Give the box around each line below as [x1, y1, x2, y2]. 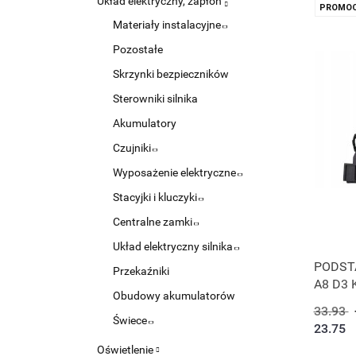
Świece [113, 314, 149, 327]
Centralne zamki [113, 215, 195, 228]
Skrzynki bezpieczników [113, 68, 229, 80]
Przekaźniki [113, 265, 169, 277]
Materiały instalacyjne [113, 18, 223, 31]
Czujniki [113, 141, 153, 154]
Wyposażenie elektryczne [113, 166, 238, 179]
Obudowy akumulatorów [113, 289, 235, 302]
